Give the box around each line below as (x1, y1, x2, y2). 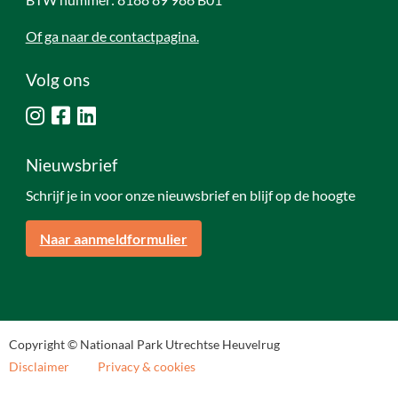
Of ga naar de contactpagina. (25, 28, 199, 44)
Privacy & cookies (98, 359, 195, 374)
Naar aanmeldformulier (39, 230, 187, 247)
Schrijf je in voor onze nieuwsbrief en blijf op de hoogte (25, 187, 355, 203)
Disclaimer (9, 359, 69, 374)
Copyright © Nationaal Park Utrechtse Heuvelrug (9, 337, 280, 352)
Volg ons (25, 69, 90, 90)
